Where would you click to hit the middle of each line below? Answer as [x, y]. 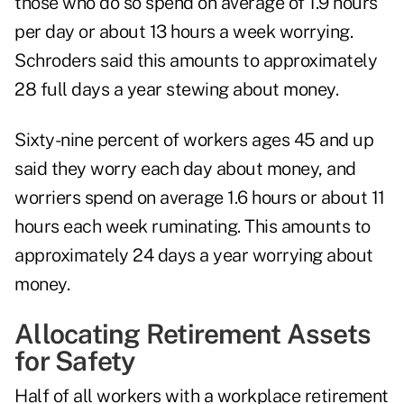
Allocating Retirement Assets [193, 334]
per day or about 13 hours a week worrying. [184, 32]
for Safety [75, 361]
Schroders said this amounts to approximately [196, 61]
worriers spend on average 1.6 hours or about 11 [200, 198]
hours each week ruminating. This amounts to [193, 227]
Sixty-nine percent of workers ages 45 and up [194, 140]
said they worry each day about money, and [185, 169]
